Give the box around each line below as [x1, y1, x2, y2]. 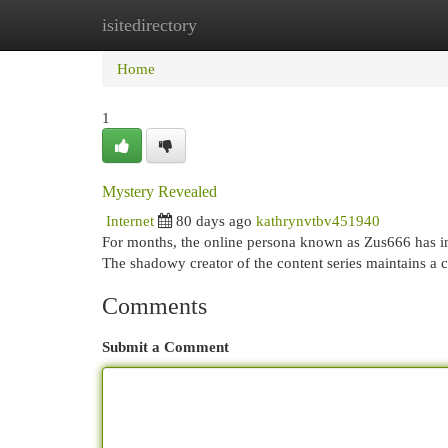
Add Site [339, 16, 393, 33]
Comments [102, 293, 207, 319]
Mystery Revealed [102, 183, 217, 200]
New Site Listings [200, 16, 309, 33]
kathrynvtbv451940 [256, 212, 380, 229]
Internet [106, 212, 154, 229]
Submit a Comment [102, 338, 229, 355]
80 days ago [176, 212, 252, 229]
